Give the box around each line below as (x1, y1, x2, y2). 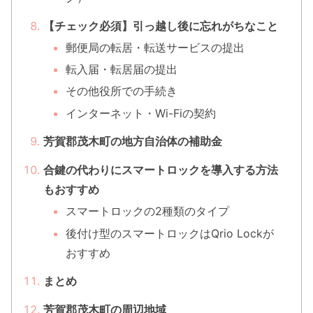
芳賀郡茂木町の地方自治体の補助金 (43, 134, 222, 149)
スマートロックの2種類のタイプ (65, 204, 229, 219)
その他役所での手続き (65, 84, 177, 99)
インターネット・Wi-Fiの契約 (65, 105, 216, 120)
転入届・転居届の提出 (65, 62, 177, 77)
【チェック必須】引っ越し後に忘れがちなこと (43, 18, 278, 33)
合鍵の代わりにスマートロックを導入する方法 (43, 163, 278, 177)
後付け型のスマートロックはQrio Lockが (65, 226, 274, 240)
